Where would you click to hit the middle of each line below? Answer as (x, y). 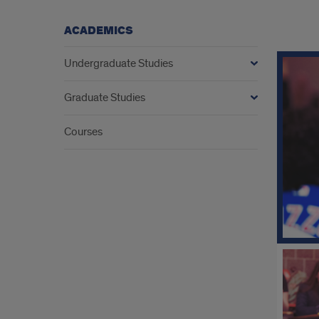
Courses (83, 132)
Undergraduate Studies (119, 63)
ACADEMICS (99, 31)
